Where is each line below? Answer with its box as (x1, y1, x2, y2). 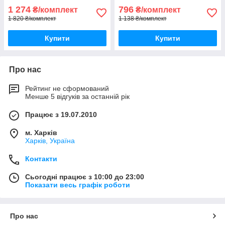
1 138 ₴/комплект (119, 15, 167, 22)
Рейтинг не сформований (25, 84, 109, 92)
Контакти (25, 154, 57, 163)
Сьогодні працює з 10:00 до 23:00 (25, 172, 144, 181)
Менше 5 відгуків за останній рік (25, 92, 130, 100)
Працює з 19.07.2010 (25, 110, 97, 119)
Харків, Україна (25, 136, 75, 145)
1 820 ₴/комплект (8, 15, 56, 22)
